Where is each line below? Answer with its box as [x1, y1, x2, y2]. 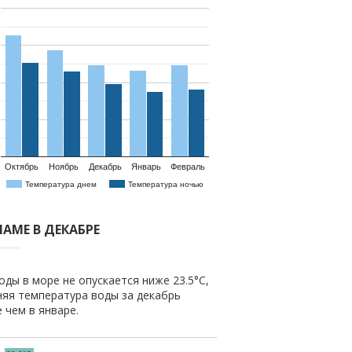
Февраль [170, 162, 206, 172]
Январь [131, 162, 162, 172]
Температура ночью [128, 179, 203, 189]
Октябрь [5, 162, 39, 172]
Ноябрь [48, 162, 79, 172]
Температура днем [25, 179, 97, 189]
